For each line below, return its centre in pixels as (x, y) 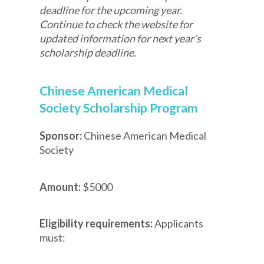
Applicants (179, 224)
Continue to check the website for (116, 24)
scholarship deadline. (88, 52)
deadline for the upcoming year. (111, 10)
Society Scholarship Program (119, 108)
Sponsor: (62, 136)
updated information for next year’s (121, 38)
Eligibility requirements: (97, 224)
